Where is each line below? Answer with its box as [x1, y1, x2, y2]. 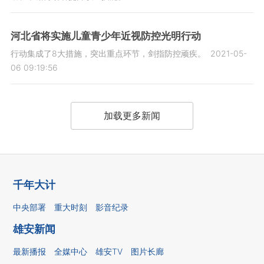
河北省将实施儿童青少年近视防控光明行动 [10, 30, 201, 42]
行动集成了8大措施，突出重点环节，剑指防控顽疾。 [10, 48, 206, 59]
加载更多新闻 [103, 110, 160, 122]
